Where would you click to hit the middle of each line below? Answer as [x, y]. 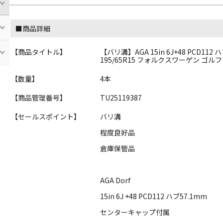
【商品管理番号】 [39, 97]
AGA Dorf [115, 180]
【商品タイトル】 [39, 52]
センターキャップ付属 [135, 212]
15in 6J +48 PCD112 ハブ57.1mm [154, 196]
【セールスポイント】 [46, 116]
